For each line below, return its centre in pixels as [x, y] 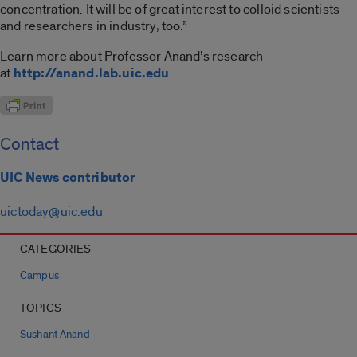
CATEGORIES [56, 249]
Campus [39, 275]
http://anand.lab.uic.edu [91, 74]
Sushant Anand [55, 334]
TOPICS [41, 308]
